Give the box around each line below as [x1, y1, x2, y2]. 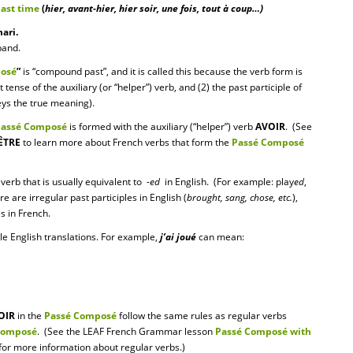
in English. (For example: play [162, 175, 294, 188]
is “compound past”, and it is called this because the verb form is [20, 65, 303, 78]
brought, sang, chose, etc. [187, 191, 292, 204]
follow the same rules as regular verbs [117, 309, 287, 322]
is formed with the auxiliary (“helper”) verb [69, 120, 255, 133]
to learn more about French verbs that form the [20, 136, 232, 149]
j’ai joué [160, 230, 196, 243]
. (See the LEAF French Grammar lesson [37, 325, 215, 338]
